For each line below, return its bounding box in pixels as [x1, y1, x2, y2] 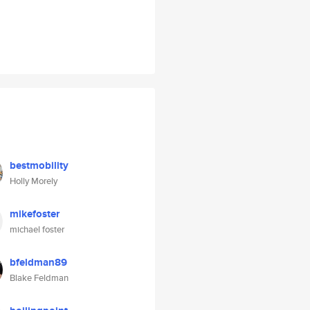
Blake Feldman [10, 271, 69, 284]
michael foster [10, 223, 64, 236]
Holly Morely [10, 174, 57, 188]
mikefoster [10, 206, 60, 221]
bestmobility [10, 158, 69, 173]
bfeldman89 [10, 255, 67, 270]
